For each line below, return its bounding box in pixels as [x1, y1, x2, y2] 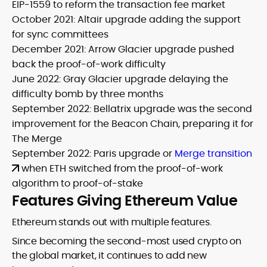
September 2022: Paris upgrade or [12, 147, 175, 160]
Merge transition [175, 147, 252, 160]
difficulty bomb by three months [12, 87, 163, 101]
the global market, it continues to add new [12, 249, 207, 262]
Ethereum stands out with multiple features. [12, 215, 212, 229]
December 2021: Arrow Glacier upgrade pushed [12, 42, 234, 56]
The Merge [12, 132, 62, 145]
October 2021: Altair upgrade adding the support [12, 13, 241, 26]
